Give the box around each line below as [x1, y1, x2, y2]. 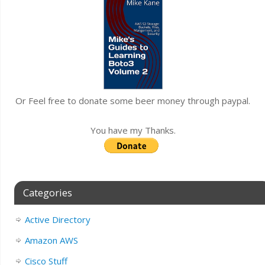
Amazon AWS [24, 234, 78, 247]
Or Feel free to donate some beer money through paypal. [15, 95, 250, 107]
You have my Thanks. [90, 124, 176, 137]
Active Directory [24, 214, 91, 226]
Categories [22, 186, 72, 200]
